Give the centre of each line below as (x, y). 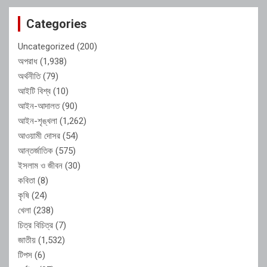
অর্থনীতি (29, 76)
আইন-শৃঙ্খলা (38, 121)
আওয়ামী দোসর (39, 136)
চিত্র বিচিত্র (35, 225)
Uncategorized (46, 46)
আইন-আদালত (39, 106)
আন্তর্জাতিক (35, 150)
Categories (57, 24)
